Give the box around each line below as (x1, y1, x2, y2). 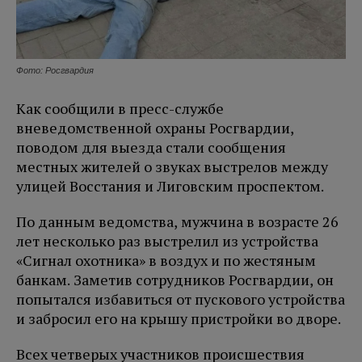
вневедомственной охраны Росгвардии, (16, 118, 294, 138)
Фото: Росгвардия (16, 65, 94, 76)
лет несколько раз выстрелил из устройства (16, 231, 318, 251)
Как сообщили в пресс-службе (16, 99, 224, 119)
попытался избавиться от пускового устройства (16, 289, 345, 309)
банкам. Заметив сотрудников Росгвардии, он (16, 270, 334, 290)
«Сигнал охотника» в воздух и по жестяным (16, 250, 316, 271)
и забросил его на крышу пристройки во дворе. (16, 309, 341, 329)
